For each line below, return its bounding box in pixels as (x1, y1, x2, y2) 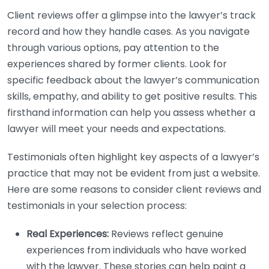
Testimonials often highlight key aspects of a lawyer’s (7, 150, 259, 164)
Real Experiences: (26, 227, 109, 241)
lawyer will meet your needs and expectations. (7, 122, 226, 136)
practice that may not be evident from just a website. (7, 166, 260, 180)
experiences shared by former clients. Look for (7, 57, 227, 71)
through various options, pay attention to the (7, 41, 219, 55)
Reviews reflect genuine (109, 227, 223, 241)
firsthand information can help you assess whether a (7, 106, 255, 119)
